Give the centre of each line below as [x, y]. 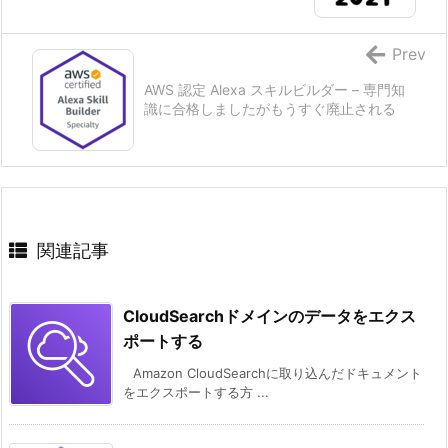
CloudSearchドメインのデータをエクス [269, 315]
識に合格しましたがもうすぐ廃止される [270, 108]
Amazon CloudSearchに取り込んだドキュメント [277, 372]
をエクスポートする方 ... [196, 391]
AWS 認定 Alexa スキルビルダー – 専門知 [274, 89]
